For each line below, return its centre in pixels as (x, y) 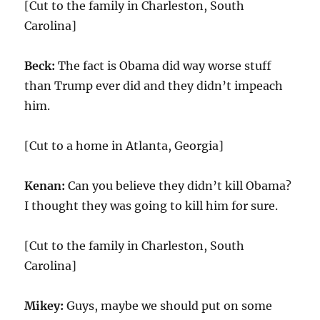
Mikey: (44, 306)
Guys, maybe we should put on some (168, 306)
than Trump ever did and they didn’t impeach (154, 86)
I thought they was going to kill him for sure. (151, 206)
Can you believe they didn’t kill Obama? (180, 186)
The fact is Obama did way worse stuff (165, 66)
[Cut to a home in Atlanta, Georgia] (124, 146)
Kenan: (46, 186)
